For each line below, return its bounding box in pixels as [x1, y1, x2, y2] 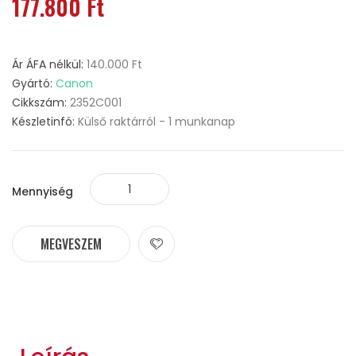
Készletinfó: [12, 114, 78, 130]
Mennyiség [12, 184, 73, 199]
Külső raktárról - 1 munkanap [78, 114, 235, 130]
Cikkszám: [12, 95, 70, 110]
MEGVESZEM [41, 234, 102, 253]
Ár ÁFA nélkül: [12, 56, 87, 72]
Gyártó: [12, 75, 56, 91]
